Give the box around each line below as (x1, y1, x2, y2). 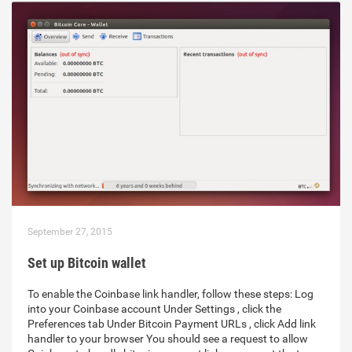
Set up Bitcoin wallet (27, 255, 146, 272)
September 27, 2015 (27, 226, 112, 238)
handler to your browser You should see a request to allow (27, 332, 308, 346)
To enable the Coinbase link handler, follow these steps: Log (27, 288, 313, 301)
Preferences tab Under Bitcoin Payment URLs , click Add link (27, 317, 316, 331)
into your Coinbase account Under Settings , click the (27, 302, 281, 316)
